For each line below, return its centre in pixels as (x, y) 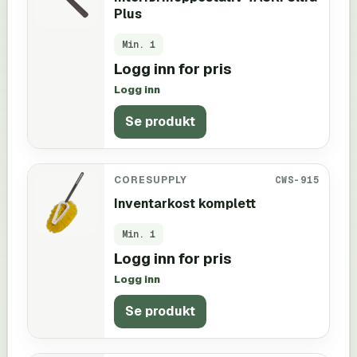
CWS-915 (297, 179)
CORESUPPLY (151, 179)
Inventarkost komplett (185, 203)
